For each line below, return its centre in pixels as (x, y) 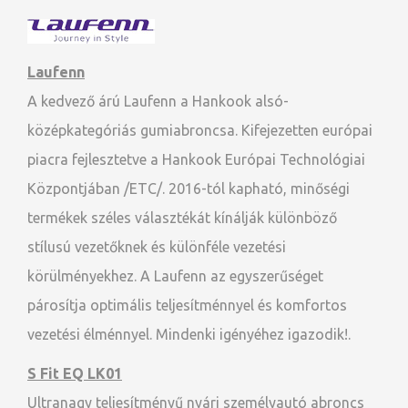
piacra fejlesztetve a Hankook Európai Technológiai (196, 159)
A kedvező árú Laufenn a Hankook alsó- (158, 101)
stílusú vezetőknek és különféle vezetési (157, 247)
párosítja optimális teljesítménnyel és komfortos (187, 305)
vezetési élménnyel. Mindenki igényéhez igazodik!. (189, 334)
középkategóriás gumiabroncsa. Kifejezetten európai (200, 130)
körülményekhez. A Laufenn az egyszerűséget (175, 276)
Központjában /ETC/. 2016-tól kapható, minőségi (189, 189)
